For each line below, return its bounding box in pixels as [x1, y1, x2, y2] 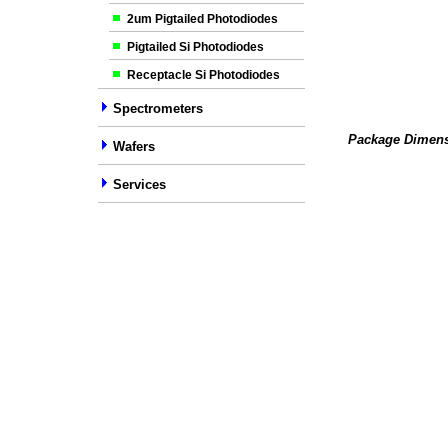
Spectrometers [109, 101, 203, 116]
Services [113, 177, 166, 192]
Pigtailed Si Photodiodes [127, 40, 264, 54]
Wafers [113, 139, 155, 154]
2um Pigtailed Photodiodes [127, 12, 278, 26]
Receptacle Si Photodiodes [127, 68, 280, 82]
